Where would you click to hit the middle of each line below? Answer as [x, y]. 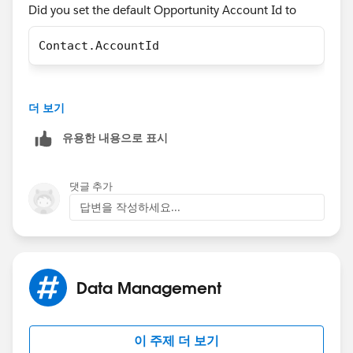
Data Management [149, 287]
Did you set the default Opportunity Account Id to [164, 9]
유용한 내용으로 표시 [115, 137]
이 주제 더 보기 [176, 340]
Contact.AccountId [99, 45]
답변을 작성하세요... [130, 207]
